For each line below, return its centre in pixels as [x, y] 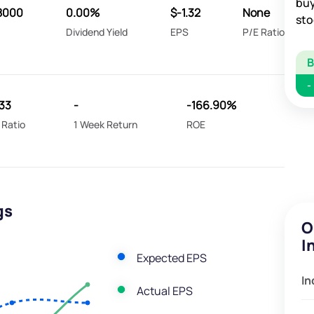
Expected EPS [171, 258]
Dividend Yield [96, 32]
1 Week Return [106, 125]
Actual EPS [164, 291]
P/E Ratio [264, 32]
